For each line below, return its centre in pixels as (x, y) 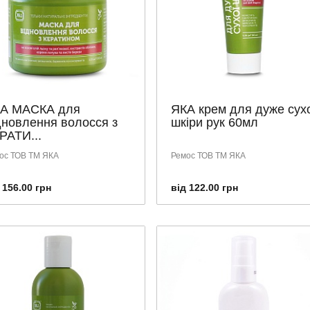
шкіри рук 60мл (214, 122)
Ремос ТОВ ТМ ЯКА (208, 155)
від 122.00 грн (204, 187)
